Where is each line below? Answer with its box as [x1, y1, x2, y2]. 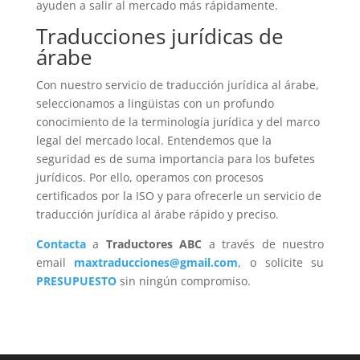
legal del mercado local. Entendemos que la [35, 133, 272, 149]
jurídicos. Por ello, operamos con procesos [35, 170, 264, 186]
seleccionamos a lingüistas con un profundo [35, 96, 274, 112]
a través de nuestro [202, 236, 325, 252]
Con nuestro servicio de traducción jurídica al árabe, [35, 77, 319, 93]
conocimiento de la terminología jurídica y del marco [35, 114, 320, 130]
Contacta [35, 236, 86, 252]
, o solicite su [238, 255, 325, 271]
